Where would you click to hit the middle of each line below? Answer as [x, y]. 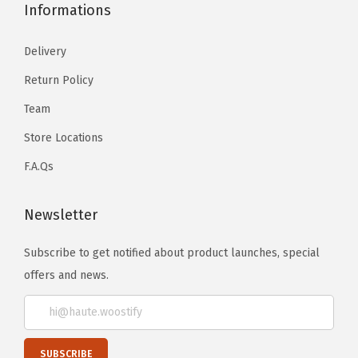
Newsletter [61, 215]
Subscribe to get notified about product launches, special [172, 253]
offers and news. [66, 275]
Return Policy [59, 80]
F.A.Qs [39, 166]
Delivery [45, 51]
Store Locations [64, 137]
